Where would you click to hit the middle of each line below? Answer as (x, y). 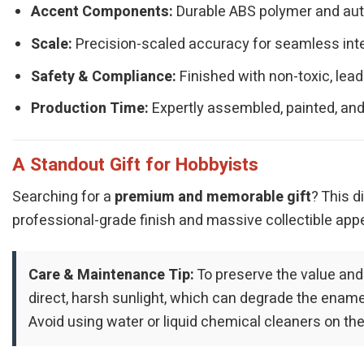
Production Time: (90, 109)
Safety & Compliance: (104, 76)
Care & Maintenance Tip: (111, 275)
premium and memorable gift (213, 197)
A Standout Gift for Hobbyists (135, 164)
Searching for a (63, 197)
